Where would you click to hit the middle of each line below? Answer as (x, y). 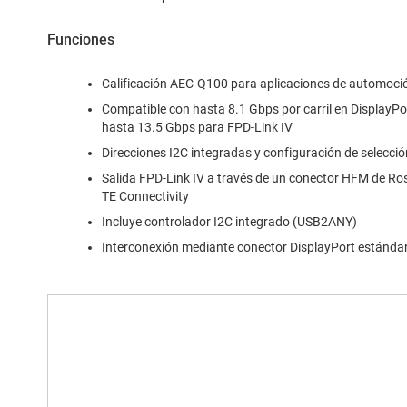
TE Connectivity (145, 197)
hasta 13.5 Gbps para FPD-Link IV (197, 128)
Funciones (81, 40)
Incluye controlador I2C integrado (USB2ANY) (229, 222)
